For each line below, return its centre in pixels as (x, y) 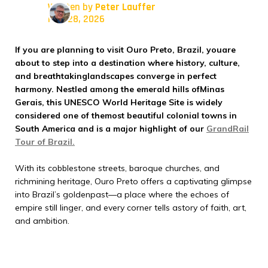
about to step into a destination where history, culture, (127, 63)
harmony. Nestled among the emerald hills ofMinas (120, 89)
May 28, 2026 (76, 19)
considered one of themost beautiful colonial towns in (126, 115)
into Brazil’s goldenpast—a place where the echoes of (122, 194)
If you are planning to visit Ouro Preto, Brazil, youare (125, 50)
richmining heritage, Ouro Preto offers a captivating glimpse (133, 181)
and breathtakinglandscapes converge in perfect (116, 76)
